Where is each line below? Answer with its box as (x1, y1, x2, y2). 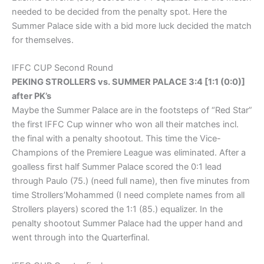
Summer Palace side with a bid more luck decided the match (12, 21, 252, 32)
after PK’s (12, 91, 51, 102)
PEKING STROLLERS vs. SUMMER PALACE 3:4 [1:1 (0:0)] (12, 77, 245, 88)
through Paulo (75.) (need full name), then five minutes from (12, 176, 250, 187)
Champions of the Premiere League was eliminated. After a (12, 147, 246, 159)
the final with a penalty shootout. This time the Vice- (12, 133, 221, 144)
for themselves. (12, 35, 74, 46)
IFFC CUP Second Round (12, 62, 113, 74)
